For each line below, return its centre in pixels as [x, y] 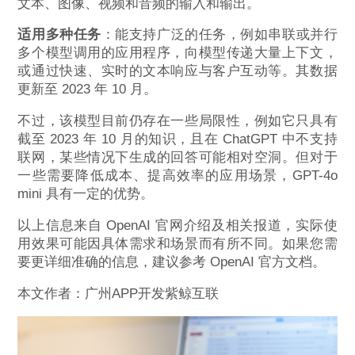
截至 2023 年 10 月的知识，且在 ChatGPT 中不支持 [177, 139]
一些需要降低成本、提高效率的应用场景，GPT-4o [177, 176]
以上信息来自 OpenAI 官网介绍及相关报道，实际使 [177, 225]
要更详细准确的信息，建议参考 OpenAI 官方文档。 [172, 261]
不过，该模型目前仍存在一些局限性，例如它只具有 [177, 121]
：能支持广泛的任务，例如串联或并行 [219, 35]
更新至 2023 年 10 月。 [88, 90]
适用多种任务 [59, 35]
